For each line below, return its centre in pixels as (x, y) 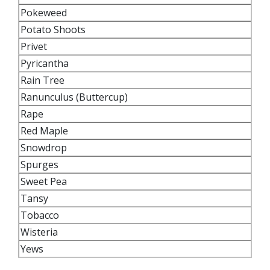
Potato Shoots (53, 29)
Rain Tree (44, 80)
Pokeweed (45, 12)
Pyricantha (46, 63)
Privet (35, 46)
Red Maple (46, 130)
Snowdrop (44, 147)
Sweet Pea (44, 181)
